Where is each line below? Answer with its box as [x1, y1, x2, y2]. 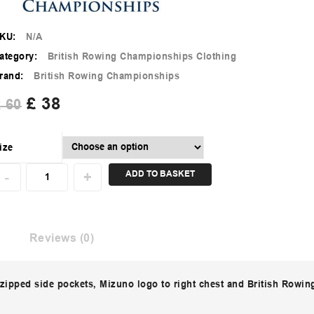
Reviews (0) [29, 233, 94, 245]
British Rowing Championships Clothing [47, 52, 237, 62]
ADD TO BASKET [125, 170, 195, 179]
